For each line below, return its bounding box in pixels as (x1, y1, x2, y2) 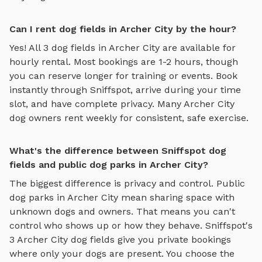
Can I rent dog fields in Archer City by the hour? (9, 23, 236, 35)
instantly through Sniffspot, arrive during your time (9, 84, 241, 95)
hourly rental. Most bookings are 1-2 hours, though (9, 56, 238, 67)
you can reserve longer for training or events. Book (9, 70, 237, 81)
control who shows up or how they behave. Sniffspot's (9, 219, 253, 231)
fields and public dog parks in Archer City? (9, 158, 208, 170)
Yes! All (9, 42, 43, 53)
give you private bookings (115, 233, 231, 245)
